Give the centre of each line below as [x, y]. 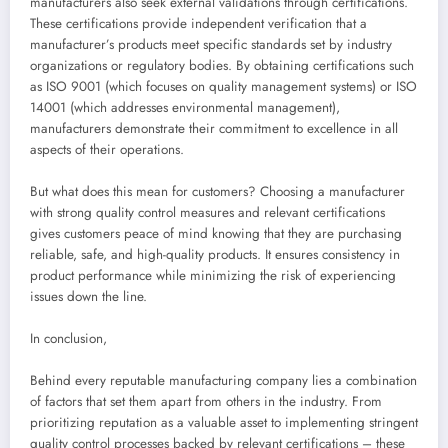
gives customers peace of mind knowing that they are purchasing [216, 234]
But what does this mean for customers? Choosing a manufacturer [217, 192]
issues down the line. [88, 297]
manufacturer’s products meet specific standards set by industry [211, 45]
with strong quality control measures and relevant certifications [207, 213]
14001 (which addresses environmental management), [185, 108]
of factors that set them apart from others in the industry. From [206, 402]
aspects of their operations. [107, 150]
